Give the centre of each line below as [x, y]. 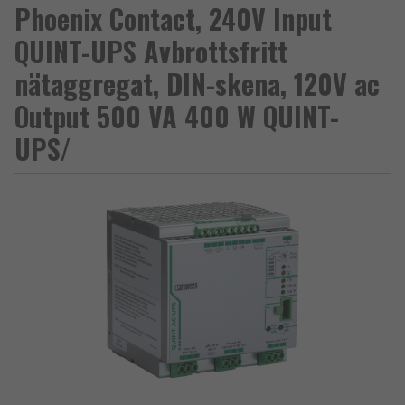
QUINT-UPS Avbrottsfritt [151, 51]
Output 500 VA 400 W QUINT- [177, 116]
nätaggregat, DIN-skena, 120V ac [197, 84]
